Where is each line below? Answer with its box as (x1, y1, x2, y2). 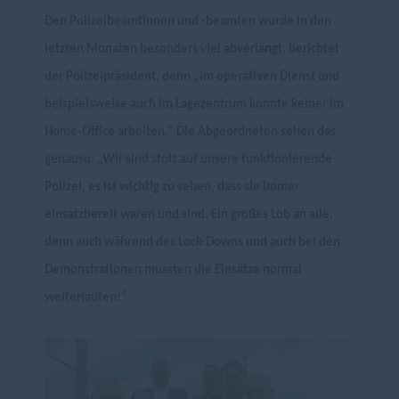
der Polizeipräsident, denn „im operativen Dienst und (45, 70, 339, 84)
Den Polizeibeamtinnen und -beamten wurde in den (45, 15, 331, 28)
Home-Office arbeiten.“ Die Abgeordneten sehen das (45, 126, 336, 139)
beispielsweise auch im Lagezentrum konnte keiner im (45, 98, 344, 111)
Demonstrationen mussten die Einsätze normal (45, 264, 302, 277)
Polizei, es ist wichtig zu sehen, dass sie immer (45, 181, 299, 194)
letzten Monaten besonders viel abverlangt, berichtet (45, 43, 339, 56)
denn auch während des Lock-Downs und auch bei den (45, 236, 340, 249)
